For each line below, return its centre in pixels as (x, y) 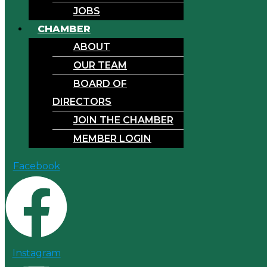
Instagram (36, 253)
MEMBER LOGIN (112, 138)
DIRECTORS (82, 101)
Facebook (36, 166)
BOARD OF (100, 83)
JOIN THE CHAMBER (123, 120)
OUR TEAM (100, 65)
